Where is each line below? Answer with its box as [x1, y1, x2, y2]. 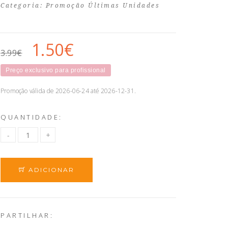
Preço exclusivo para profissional [6, 67, 106, 74]
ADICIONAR [26, 166, 74, 174]
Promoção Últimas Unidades [45, 2, 160, 9]
